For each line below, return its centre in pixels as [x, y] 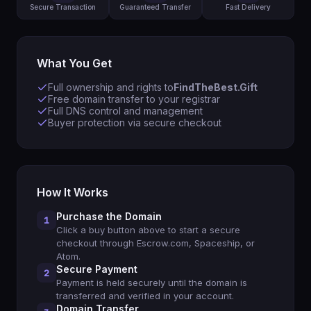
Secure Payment [97, 269]
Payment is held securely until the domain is [152, 283]
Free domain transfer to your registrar [134, 99]
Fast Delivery [248, 7]
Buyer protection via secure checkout [135, 123]
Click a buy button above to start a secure [148, 230]
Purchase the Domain [109, 216]
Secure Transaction [63, 7]
